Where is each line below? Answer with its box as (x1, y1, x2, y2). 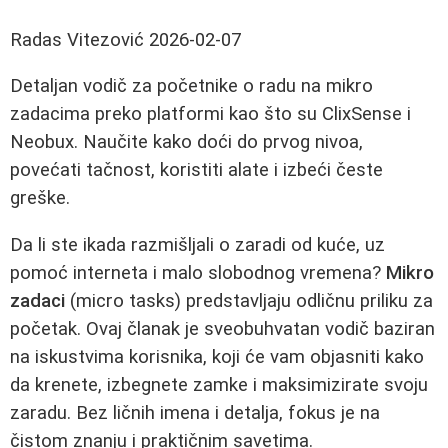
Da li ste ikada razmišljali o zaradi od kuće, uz (10, 234, 385, 257)
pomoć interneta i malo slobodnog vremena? (10, 262, 386, 285)
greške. (10, 187, 70, 210)
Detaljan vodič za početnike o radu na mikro (10, 75, 373, 98)
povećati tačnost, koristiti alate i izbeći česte (10, 159, 383, 182)
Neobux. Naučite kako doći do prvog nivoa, (10, 131, 363, 154)
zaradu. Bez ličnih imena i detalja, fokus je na (10, 402, 380, 425)
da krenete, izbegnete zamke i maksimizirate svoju (10, 374, 428, 397)
